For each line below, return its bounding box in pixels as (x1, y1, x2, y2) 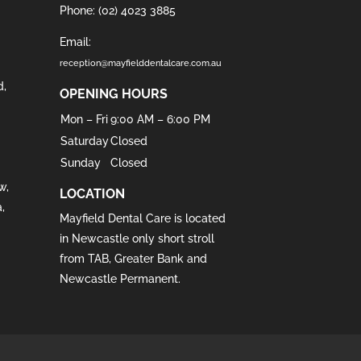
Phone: (60, 4, 99, 18)
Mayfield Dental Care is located (60, 211, 226, 225)
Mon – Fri (60, 112, 109, 126)
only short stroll (129, 231, 215, 245)
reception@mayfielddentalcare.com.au (60, 58, 222, 69)
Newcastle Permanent (60, 272, 179, 285)
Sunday (60, 156, 102, 169)
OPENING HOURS (60, 85, 168, 102)
